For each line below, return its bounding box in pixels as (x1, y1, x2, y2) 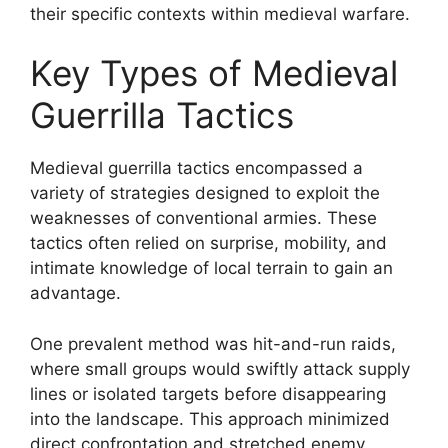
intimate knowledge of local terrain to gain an (30, 258, 393, 278)
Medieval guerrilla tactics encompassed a (30, 158, 363, 178)
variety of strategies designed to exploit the (30, 183, 380, 203)
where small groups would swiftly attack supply (30, 358, 410, 379)
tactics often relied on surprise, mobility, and (30, 233, 387, 253)
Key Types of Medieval (30, 52, 398, 94)
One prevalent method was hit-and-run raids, (30, 333, 396, 354)
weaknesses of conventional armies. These (30, 208, 377, 228)
